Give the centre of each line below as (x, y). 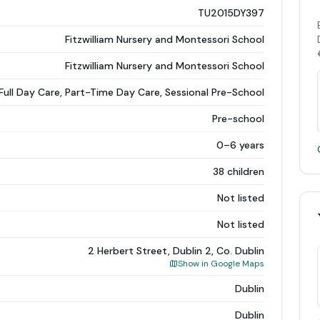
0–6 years (240, 145)
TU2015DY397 (231, 13)
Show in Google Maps (221, 264)
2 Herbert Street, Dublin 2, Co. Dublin (176, 251)
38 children (238, 171)
